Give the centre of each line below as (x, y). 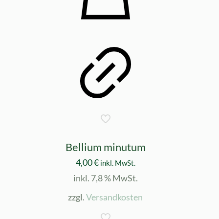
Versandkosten (115, 197)
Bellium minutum (105, 147)
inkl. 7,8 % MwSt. (105, 178)
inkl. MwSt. (118, 163)
